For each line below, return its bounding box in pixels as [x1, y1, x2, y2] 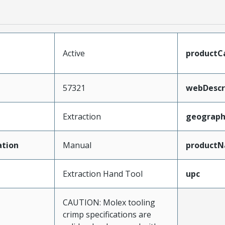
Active [62, 47, 85, 59]
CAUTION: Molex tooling [62, 196, 155, 208]
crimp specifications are [62, 208, 151, 220]
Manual [62, 139, 91, 151]
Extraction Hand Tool [62, 168, 143, 179]
